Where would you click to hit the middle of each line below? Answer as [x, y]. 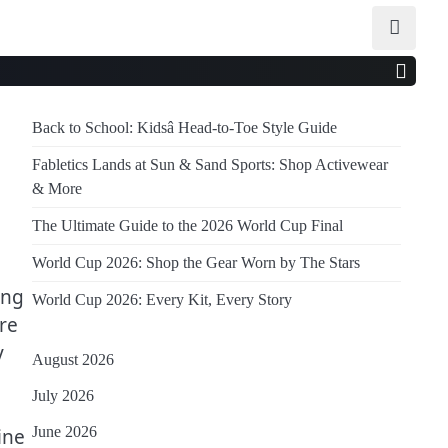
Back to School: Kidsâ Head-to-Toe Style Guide [184, 128]
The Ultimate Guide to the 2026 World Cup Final [187, 226]
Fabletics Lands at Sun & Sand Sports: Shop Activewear [210, 165]
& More [57, 189]
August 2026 [73, 360]
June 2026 [64, 432]
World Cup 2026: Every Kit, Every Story [162, 300]
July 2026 [63, 396]
